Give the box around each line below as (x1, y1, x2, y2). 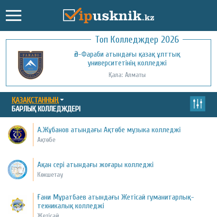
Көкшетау (37, 170, 63, 179)
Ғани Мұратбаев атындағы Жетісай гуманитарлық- (37, 193, 195, 202)
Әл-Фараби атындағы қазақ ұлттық (74, 50, 181, 59)
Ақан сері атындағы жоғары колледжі (37, 160, 154, 170)
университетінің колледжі (88, 59, 167, 67)
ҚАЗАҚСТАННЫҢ (12, 96, 58, 105)
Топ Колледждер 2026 (95, 34, 179, 45)
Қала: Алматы (108, 71, 146, 79)
